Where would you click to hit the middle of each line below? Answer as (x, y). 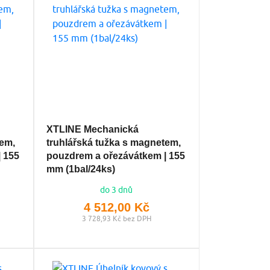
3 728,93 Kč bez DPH (116, 218)
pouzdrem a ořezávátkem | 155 (115, 155)
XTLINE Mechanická (92, 129)
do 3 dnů (117, 190)
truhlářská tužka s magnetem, (113, 142)
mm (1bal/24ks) (80, 169)
